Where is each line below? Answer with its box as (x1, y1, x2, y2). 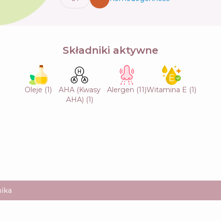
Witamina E (147, 85, 189, 94)
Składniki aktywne (63, 44, 158, 56)
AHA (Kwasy (58, 85, 101, 94)
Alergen (107, 85, 134, 94)
